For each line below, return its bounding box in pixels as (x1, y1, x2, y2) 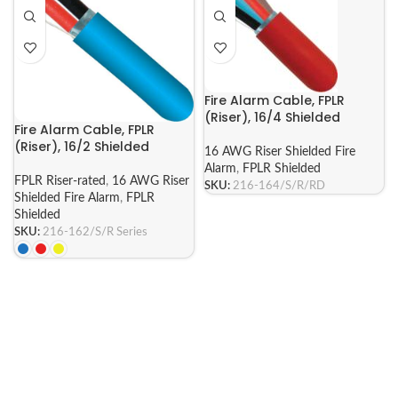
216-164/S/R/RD (233, 179, 325, 192)
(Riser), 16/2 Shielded (14, 137, 149, 155)
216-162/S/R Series (43, 225, 147, 238)
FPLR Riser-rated (14, 174, 106, 187)
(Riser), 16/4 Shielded (204, 108, 340, 126)
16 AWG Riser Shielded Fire (204, 146, 355, 158)
